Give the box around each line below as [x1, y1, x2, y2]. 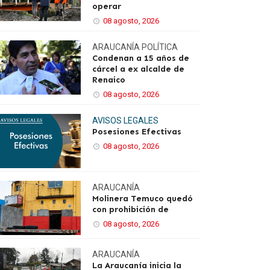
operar [92, 1, 121, 11]
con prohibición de [92, 204, 169, 215]
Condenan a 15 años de [92, 53, 189, 63]
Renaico [92, 75, 125, 85]
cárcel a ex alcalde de [92, 64, 184, 74]
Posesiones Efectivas [92, 127, 181, 137]
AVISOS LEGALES [92, 116, 159, 125]
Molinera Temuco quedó [92, 193, 193, 204]
